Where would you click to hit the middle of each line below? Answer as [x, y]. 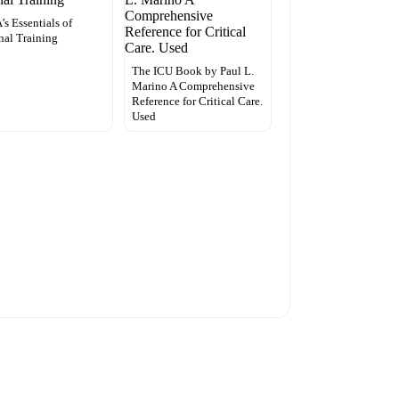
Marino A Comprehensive [193, 86]
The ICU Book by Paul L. [192, 71]
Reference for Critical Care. [197, 102]
